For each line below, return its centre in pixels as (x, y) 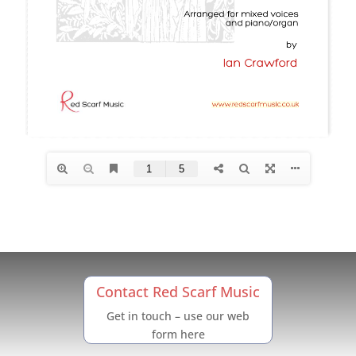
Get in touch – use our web (178, 316)
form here (178, 334)
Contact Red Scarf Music (178, 292)
